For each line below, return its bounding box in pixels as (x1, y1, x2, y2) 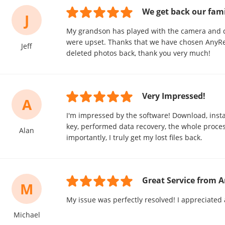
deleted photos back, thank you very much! (66, 48, 210, 58)
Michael (13, 210, 40, 219)
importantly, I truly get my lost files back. (66, 133, 202, 142)
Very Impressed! (142, 90, 205, 101)
